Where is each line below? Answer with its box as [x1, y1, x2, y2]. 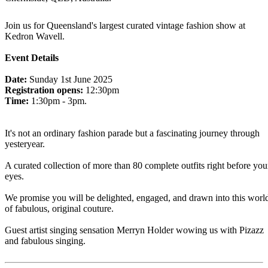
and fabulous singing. [5, 236, 86, 246]
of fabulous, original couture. [5, 203, 114, 214]
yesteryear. [5, 139, 45, 149]
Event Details [5, 53, 59, 63]
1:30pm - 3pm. [29, 96, 87, 106]
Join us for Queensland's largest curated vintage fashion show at [5, 20, 245, 31]
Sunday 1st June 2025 [27, 74, 112, 84]
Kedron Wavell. [5, 31, 65, 41]
